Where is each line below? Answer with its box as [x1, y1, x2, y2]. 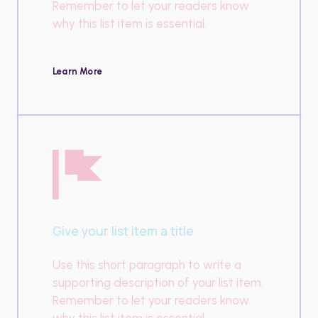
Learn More [53, 65, 102, 77]
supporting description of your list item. [53, 275, 263, 290]
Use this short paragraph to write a [53, 257, 241, 272]
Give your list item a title [53, 221, 194, 239]
